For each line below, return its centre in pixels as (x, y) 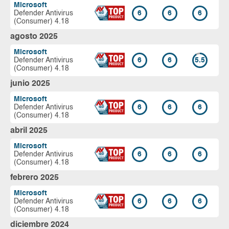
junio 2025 (30, 84)
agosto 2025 (34, 37)
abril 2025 (29, 131)
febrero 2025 (35, 178)
